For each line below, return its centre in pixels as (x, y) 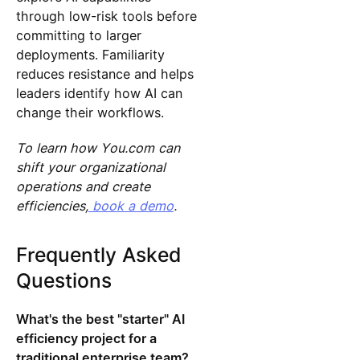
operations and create (83, 187)
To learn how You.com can (98, 148)
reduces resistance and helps (104, 74)
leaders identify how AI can (99, 93)
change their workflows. (90, 112)
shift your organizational (90, 168)
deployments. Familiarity (90, 54)
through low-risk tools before (106, 16)
